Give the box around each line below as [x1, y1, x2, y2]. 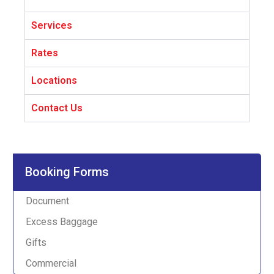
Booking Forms [25, 164, 109, 179]
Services [31, 19, 72, 31]
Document [26, 194, 69, 207]
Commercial [26, 257, 76, 269]
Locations [31, 74, 77, 86]
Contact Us [31, 102, 83, 114]
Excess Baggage [26, 215, 98, 228]
